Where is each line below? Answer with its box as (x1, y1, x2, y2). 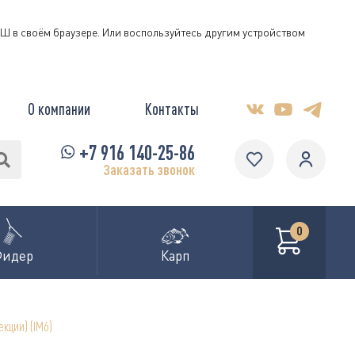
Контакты (144, 100, 199, 118)
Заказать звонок (103, 160, 196, 178)
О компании (27, 100, 90, 118)
